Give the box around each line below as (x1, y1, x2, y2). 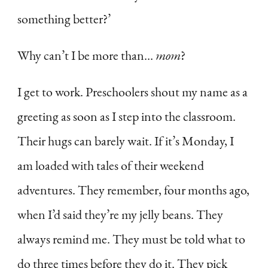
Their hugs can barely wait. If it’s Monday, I (17, 132, 234, 150)
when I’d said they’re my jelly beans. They (17, 205, 223, 223)
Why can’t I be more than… (17, 46, 156, 64)
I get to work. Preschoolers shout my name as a (17, 83, 248, 100)
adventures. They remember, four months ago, (17, 181, 249, 199)
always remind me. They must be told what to (17, 230, 245, 248)
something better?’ (17, 10, 111, 28)
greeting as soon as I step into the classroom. (17, 107, 236, 125)
